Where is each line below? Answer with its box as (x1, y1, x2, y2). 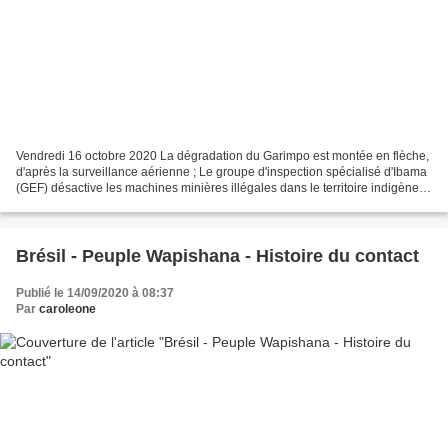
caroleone (39, 302, 96, 317)
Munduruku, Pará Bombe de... (16, 197, 178, 212)
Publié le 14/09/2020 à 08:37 (16, 286, 174, 301)
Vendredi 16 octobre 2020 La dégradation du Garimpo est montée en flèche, (16, 149, 429, 164)
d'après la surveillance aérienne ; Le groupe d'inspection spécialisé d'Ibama (16, 165, 427, 180)
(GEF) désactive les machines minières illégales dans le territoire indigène (16, 181, 419, 196)
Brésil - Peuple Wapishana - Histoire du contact (16, 246, 419, 267)
